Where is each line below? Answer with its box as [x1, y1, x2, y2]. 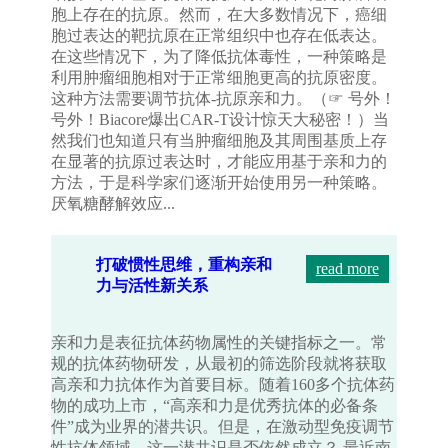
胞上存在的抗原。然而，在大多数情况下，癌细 [51, 6, 388, 24]
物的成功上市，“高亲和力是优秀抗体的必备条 [51, 397, 379, 415]
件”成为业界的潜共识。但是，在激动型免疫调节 [51, 418, 395, 436]
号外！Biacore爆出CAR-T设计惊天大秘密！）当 [51, 111, 390, 129]
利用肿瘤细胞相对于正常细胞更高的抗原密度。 [51, 69, 388, 87]
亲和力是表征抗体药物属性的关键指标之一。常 [51, 334, 388, 352]
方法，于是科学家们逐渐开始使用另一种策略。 [51, 174, 388, 192]
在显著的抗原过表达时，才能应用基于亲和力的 [51, 153, 388, 171]
